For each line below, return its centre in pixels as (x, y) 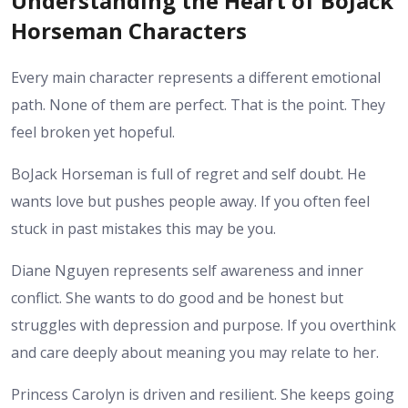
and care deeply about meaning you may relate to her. (195, 353)
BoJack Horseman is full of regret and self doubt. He (189, 174)
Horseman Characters (129, 31)
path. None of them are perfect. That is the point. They (198, 105)
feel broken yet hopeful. (93, 133)
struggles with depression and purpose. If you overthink (204, 326)
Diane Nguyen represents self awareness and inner (187, 271)
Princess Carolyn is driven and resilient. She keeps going (203, 395)
